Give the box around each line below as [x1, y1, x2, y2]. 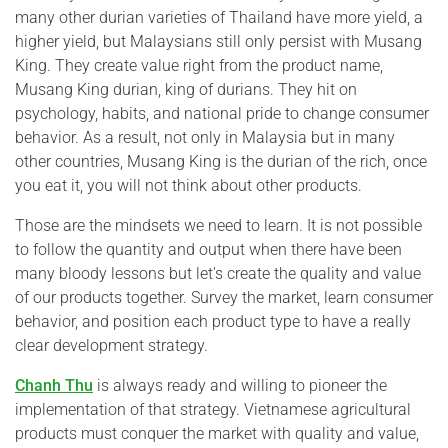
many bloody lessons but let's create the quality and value [15, 263, 421, 283]
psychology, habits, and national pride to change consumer [15, 103, 429, 123]
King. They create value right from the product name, [15, 55, 383, 75]
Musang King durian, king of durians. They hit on [15, 79, 357, 99]
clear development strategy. [15, 335, 208, 355]
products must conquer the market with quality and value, [15, 423, 419, 443]
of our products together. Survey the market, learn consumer [15, 287, 433, 307]
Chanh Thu [15, 375, 93, 395]
